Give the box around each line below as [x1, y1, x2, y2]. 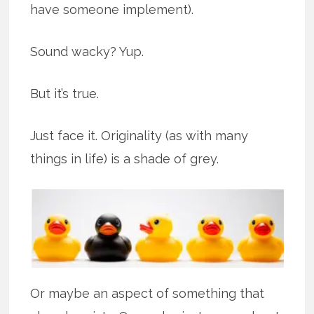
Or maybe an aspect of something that [30, 286, 265, 301]
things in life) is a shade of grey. [30, 151, 219, 167]
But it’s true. [30, 86, 100, 102]
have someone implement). [30, 2, 194, 18]
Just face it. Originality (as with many [30, 128, 249, 144]
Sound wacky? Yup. [30, 44, 144, 60]
